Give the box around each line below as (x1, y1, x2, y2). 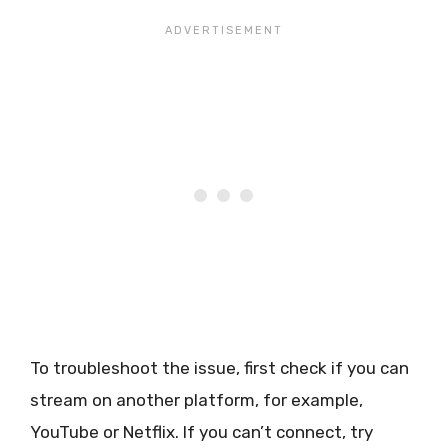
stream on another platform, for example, (30, 390, 363, 411)
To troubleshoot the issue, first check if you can (30, 358, 409, 379)
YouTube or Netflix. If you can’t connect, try (30, 422, 373, 443)
